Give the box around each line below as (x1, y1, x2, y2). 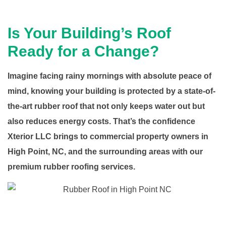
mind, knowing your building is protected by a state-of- (8, 87, 215, 96)
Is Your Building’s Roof (8, 25, 171, 42)
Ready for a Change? (8, 43, 159, 60)
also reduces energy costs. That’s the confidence (8, 117, 195, 126)
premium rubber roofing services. (8, 162, 135, 172)
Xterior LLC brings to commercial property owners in (8, 132, 208, 141)
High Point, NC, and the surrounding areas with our (8, 147, 203, 156)
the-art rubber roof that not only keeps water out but (8, 102, 205, 111)
